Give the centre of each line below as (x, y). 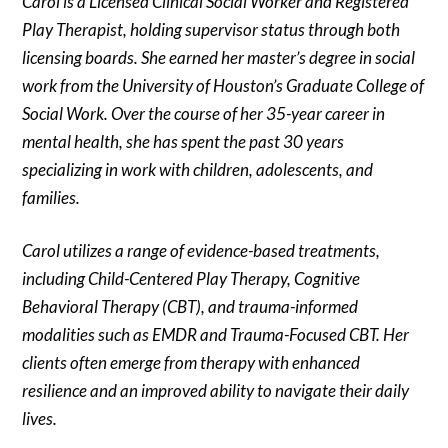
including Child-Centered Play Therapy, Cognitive (191, 279)
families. (51, 197)
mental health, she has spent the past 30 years (183, 141)
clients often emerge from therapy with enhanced (191, 363)
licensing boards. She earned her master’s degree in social (219, 57)
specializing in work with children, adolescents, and (198, 169)
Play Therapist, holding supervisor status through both (211, 29)
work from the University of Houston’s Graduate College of (223, 85)
